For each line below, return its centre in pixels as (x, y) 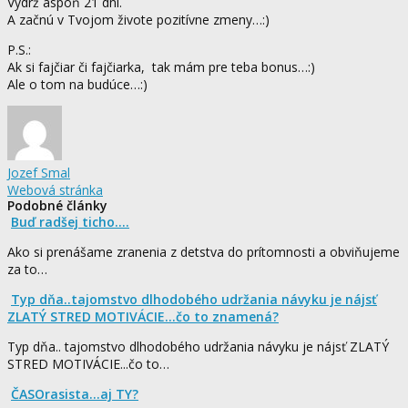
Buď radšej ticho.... (70, 221)
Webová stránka (55, 189)
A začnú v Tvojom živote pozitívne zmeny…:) (138, 19)
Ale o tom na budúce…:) (77, 84)
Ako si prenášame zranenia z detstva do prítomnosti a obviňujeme (204, 251)
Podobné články (57, 205)
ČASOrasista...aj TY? (75, 393)
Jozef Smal (39, 172)
